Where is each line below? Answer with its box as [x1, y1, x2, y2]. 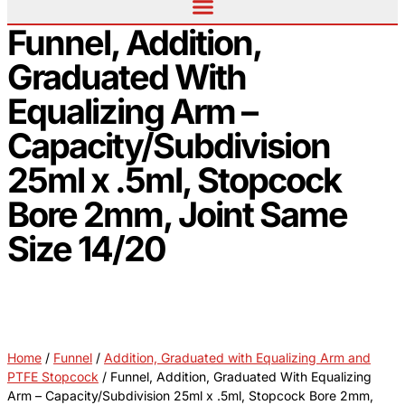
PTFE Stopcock [7, 369, 99, 385]
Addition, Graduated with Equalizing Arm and [104, 350, 371, 366]
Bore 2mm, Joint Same [7, 193, 347, 236]
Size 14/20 [7, 228, 165, 270]
